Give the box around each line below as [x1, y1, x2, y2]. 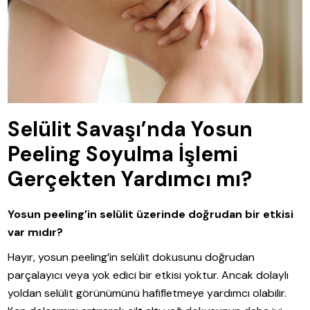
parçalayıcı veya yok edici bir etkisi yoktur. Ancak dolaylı [8, 267, 289, 282]
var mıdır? [8, 224, 64, 239]
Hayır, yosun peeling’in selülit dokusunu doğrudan [8, 249, 255, 264]
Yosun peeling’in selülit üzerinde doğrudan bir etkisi [8, 206, 294, 221]
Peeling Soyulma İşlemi [8, 140, 239, 167]
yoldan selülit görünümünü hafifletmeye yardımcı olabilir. [8, 285, 287, 300]
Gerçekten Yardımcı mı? [8, 165, 253, 192]
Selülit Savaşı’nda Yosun [8, 115, 253, 143]
